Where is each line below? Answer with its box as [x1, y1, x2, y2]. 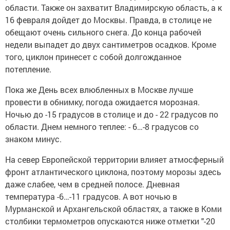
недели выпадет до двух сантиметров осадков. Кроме [5, 39, 216, 50]
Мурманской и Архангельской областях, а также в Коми [5, 203, 222, 214]
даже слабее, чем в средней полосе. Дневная [5, 178, 180, 189]
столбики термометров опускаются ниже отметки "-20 [5, 215, 215, 226]
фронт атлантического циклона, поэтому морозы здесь [5, 166, 221, 177]
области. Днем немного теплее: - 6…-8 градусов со [5, 121, 199, 132]
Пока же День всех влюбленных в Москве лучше [5, 84, 193, 95]
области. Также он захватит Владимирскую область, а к [5, 2, 222, 13]
